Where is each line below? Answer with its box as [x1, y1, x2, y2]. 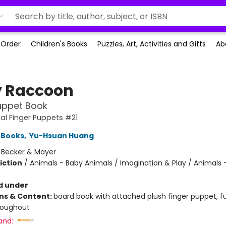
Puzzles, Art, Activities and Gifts [97, 39, 206, 49]
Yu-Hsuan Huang [29, 131, 94, 141]
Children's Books [31, 39, 87, 49]
